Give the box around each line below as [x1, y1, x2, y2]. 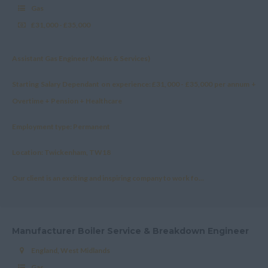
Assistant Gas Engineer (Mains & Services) [12, 53, 150, 63]
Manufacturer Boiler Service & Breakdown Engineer [12, 225, 249, 236]
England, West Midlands [31, 245, 110, 255]
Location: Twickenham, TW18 [12, 147, 111, 157]
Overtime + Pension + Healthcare [12, 96, 122, 105]
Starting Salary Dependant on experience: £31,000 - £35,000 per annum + [12, 79, 256, 89]
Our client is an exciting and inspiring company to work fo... [12, 173, 204, 182]
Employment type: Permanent [12, 121, 110, 131]
